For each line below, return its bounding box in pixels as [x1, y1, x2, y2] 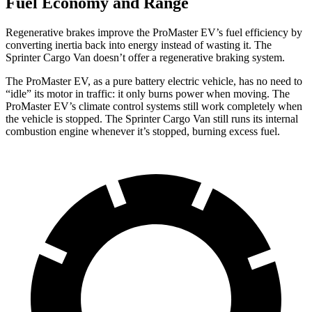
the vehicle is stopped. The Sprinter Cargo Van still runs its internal [6, 112, 298, 125]
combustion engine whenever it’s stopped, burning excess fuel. [6, 125, 280, 137]
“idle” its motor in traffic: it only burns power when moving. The [6, 87, 290, 100]
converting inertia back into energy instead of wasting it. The [6, 38, 272, 51]
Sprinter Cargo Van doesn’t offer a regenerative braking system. [6, 51, 285, 63]
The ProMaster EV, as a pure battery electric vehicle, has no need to [6, 75, 302, 87]
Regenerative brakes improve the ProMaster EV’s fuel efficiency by [6, 26, 302, 38]
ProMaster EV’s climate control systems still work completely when [6, 100, 302, 112]
